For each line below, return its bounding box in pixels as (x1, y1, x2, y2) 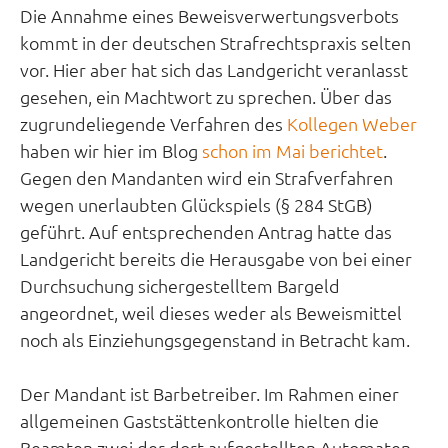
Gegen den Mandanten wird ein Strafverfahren (20, 166, 393, 189)
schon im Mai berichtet (202, 139, 383, 162)
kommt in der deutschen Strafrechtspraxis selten (20, 31, 411, 54)
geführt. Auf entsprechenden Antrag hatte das (20, 220, 392, 243)
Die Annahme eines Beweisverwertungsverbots (20, 4, 399, 27)
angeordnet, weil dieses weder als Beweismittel (20, 301, 402, 324)
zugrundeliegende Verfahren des (20, 112, 287, 135)
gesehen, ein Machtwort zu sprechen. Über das (20, 85, 392, 108)
